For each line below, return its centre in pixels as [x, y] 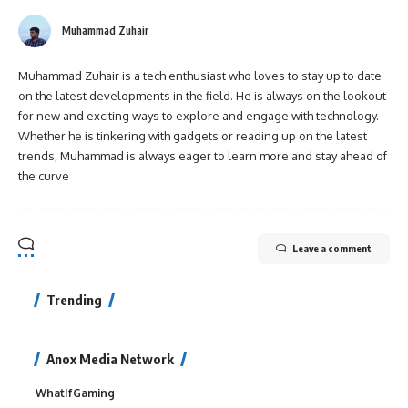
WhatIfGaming [75, 393]
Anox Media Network [110, 358]
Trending [74, 299]
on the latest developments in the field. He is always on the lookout [202, 95]
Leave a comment [332, 248]
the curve [44, 175]
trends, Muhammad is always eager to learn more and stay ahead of [203, 155]
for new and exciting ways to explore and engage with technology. [199, 115]
